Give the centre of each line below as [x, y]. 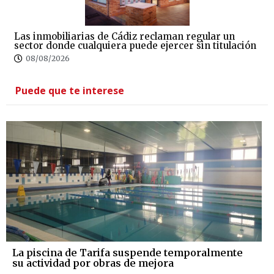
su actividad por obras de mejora [93, 263]
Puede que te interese [70, 90]
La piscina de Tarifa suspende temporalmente [128, 252]
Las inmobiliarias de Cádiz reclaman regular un [124, 36]
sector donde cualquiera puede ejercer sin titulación [135, 45]
